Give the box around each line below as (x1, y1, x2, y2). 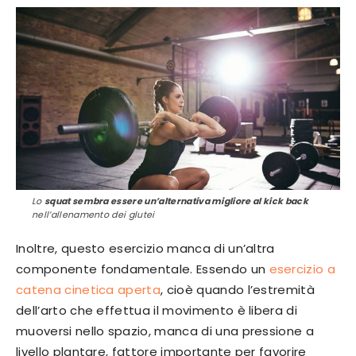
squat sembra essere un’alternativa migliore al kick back (44, 195, 308, 208)
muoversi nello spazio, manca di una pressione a (16, 323, 315, 340)
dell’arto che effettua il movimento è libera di (16, 302, 298, 319)
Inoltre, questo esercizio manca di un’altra (16, 240, 275, 257)
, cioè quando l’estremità (161, 281, 315, 299)
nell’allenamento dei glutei (32, 208, 155, 222)
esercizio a (269, 261, 336, 278)
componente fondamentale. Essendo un (16, 261, 269, 278)
